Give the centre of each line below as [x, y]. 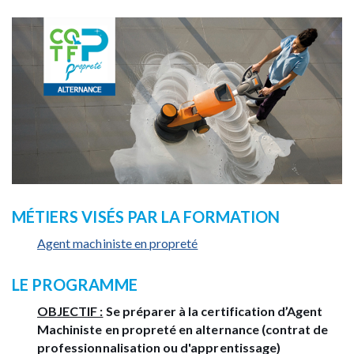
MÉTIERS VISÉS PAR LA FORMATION [146, 217]
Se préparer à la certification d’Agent [213, 311]
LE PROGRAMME [75, 285]
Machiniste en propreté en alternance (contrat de [183, 330]
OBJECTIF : [70, 311]
